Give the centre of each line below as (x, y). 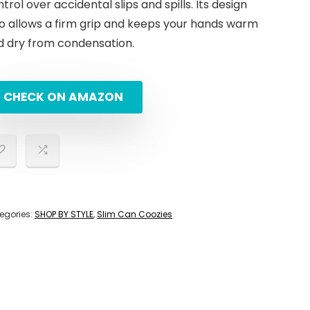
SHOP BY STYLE (64, 214)
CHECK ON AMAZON (63, 97)
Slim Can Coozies (135, 214)
